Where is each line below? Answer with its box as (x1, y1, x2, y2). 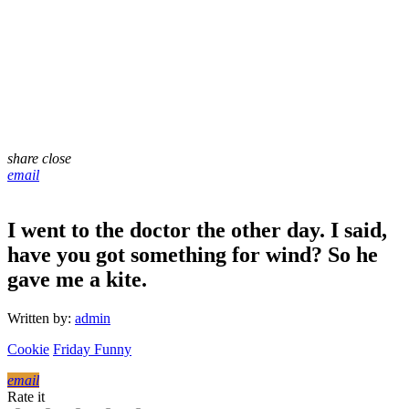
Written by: (7, 309, 75, 326)
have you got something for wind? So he (7, 243, 378, 267)
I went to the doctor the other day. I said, (7, 218, 387, 243)
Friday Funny (53, 341, 131, 357)
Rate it (7, 388, 45, 404)
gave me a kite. (7, 267, 147, 292)
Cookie (7, 341, 49, 357)
